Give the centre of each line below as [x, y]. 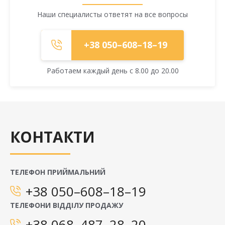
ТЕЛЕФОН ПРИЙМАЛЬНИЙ [58, 172]
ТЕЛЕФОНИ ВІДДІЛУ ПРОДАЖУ [67, 205]
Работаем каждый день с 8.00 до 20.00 [113, 70]
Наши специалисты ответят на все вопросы [113, 14]
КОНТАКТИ [52, 137]
